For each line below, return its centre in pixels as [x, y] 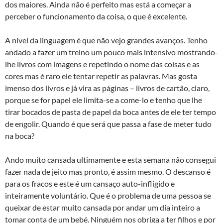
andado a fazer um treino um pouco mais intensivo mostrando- [111, 52]
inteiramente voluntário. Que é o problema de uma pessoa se [108, 195]
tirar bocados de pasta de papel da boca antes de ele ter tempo [111, 112]
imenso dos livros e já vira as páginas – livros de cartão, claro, [107, 88]
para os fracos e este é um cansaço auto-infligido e [90, 183]
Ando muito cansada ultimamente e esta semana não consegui [111, 160]
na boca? [20, 136]
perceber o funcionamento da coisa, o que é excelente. [96, 16]
